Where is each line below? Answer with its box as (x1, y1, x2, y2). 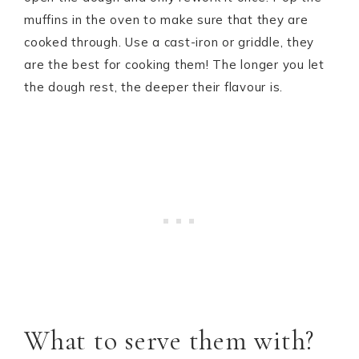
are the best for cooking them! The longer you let (24, 56, 325, 72)
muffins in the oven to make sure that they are (24, 11, 309, 27)
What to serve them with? (24, 324, 314, 357)
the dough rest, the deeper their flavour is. (24, 79, 283, 95)
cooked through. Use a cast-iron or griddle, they (24, 34, 314, 50)
